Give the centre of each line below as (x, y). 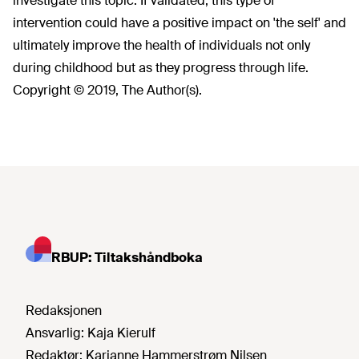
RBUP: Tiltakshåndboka (127, 258)
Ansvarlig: (56, 333)
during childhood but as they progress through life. (161, 68)
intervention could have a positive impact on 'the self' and (179, 23)
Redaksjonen (64, 311)
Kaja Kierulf (121, 333)
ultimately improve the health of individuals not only (161, 45)
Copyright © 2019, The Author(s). (107, 90)
